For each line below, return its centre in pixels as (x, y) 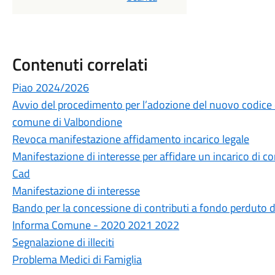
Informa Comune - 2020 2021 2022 (95, 225)
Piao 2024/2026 (50, 87)
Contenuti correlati (80, 64)
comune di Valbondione (67, 122)
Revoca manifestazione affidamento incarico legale (130, 139)
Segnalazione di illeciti (63, 242)
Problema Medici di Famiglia (77, 259)
